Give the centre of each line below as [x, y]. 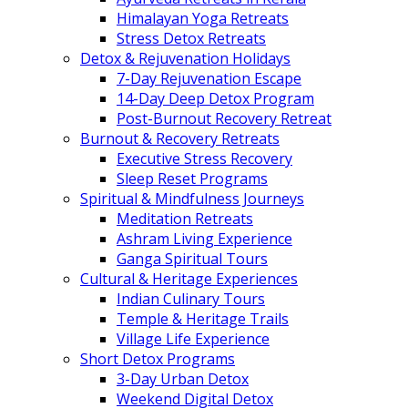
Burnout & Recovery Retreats [180, 138]
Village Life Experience [193, 339]
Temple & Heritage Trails [203, 319]
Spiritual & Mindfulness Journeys [192, 199]
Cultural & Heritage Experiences [189, 279]
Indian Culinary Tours [191, 299]
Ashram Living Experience [204, 239]
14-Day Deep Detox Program [215, 98]
